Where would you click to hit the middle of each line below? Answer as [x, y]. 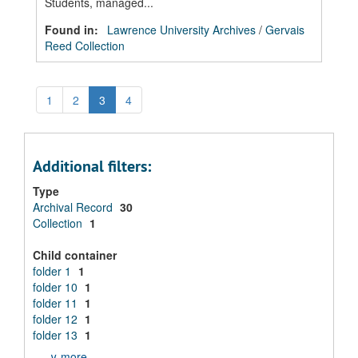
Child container [75, 255]
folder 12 [57, 319]
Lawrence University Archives [181, 30]
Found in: [73, 30]
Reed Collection [85, 46]
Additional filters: [92, 166]
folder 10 [57, 287]
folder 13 [57, 335]
